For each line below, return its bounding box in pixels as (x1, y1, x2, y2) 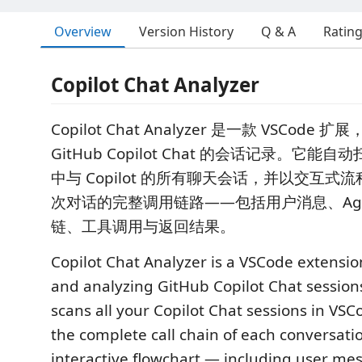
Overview (54, 22, 112, 40)
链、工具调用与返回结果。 (51, 216, 235, 237)
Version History (139, 23, 234, 40)
